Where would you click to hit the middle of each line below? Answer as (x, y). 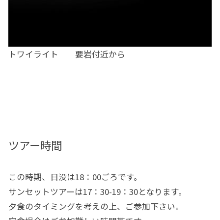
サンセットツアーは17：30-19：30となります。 (97, 192)
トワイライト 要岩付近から (67, 54)
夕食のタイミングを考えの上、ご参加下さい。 (96, 206)
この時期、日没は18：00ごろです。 (75, 177)
